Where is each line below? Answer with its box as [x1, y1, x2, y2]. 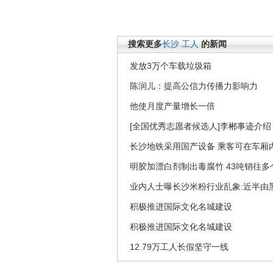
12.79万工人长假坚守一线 [130, 242, 229, 252]
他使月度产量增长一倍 [130, 101, 215, 111]
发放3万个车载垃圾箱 [130, 61, 211, 71]
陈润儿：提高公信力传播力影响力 [130, 81, 258, 91]
